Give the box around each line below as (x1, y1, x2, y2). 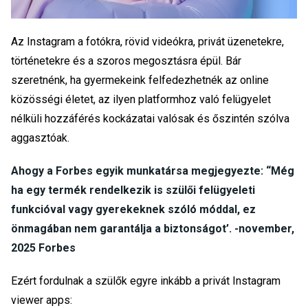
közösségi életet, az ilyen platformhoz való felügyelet (11, 93, 271, 107)
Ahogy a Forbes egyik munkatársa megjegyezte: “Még (11, 164, 294, 178)
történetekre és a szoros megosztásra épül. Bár (11, 54, 241, 68)
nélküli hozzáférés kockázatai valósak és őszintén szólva (11, 112, 289, 126)
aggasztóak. (11, 131, 72, 145)
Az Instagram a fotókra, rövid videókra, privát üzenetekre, (11, 35, 284, 49)
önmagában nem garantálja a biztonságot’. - (11, 222, 239, 236)
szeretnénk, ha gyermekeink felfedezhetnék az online (11, 74, 269, 87)
